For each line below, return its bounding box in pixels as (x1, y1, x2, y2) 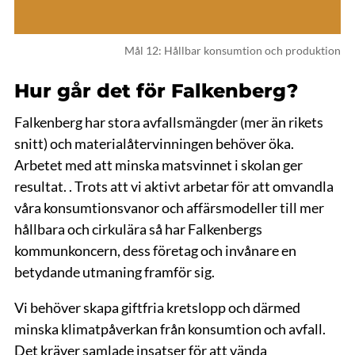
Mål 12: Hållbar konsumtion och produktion (124, 44, 342, 57)
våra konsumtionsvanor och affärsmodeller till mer (13, 199, 324, 216)
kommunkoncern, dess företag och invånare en (13, 242, 296, 259)
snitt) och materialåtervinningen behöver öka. (13, 135, 294, 152)
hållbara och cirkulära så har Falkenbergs (13, 220, 262, 238)
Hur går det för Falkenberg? (13, 79, 298, 102)
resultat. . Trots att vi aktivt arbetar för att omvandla (13, 177, 334, 195)
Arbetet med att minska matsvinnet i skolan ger (13, 156, 303, 174)
